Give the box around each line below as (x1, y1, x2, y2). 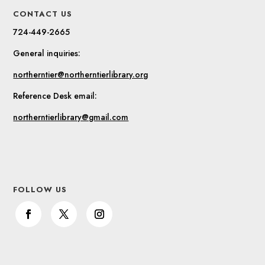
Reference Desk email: (13, 90, 98, 102)
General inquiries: (13, 47, 81, 60)
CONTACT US (13, 8, 73, 20)
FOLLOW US (13, 184, 67, 196)
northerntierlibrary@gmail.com (13, 111, 129, 124)
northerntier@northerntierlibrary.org (13, 69, 148, 81)
